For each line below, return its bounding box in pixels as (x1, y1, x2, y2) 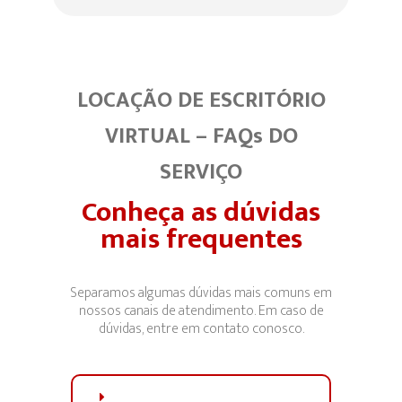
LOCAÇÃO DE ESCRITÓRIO (76, 82, 326, 119)
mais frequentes (100, 215, 302, 264)
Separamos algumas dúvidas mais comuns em (70, 281, 332, 306)
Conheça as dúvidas (82, 188, 320, 237)
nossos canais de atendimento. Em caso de (78, 299, 324, 324)
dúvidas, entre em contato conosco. (98, 317, 304, 342)
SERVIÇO (160, 153, 242, 191)
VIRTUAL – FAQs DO (104, 118, 298, 155)
